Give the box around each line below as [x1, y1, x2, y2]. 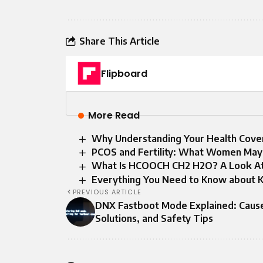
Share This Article [79, 35, 160, 47]
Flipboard [101, 67, 147, 80]
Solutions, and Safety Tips [95, 212, 213, 224]
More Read [87, 109, 140, 122]
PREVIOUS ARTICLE [73, 187, 141, 197]
